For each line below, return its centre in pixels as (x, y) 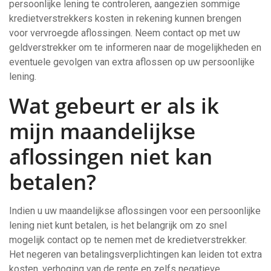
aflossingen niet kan (111, 156)
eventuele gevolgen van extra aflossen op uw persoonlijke (132, 62)
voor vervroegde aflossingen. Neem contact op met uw (125, 33)
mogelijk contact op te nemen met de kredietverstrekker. (128, 240)
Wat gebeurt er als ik (114, 106)
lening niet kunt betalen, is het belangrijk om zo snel (118, 225)
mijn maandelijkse (102, 131)
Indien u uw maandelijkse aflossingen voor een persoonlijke (135, 211)
